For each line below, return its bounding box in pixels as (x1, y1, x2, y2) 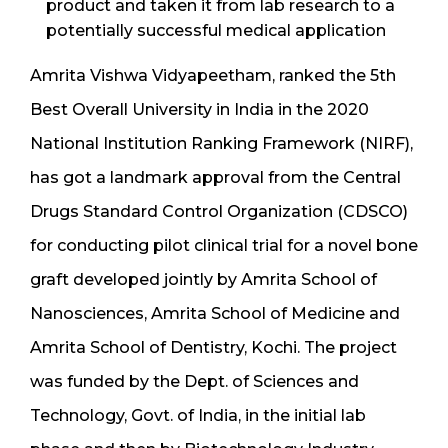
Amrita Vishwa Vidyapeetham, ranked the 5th (30, 65, 396, 85)
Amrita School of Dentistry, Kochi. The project (30, 337, 397, 357)
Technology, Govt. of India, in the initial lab (30, 405, 366, 425)
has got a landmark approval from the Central (30, 167, 401, 187)
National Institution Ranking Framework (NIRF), (30, 133, 413, 153)
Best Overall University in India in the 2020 (30, 99, 369, 119)
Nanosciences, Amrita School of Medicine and (30, 303, 400, 323)
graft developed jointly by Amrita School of (30, 269, 377, 289)
